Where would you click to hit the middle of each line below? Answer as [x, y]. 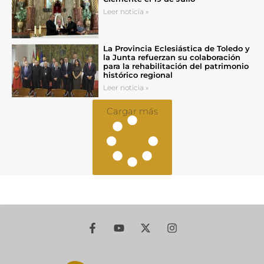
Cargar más [132, 111]
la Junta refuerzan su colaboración [171, 57]
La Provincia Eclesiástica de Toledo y [176, 49]
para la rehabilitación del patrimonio [176, 66]
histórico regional [138, 75]
